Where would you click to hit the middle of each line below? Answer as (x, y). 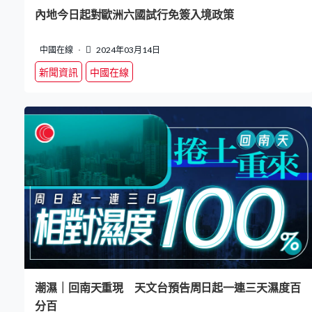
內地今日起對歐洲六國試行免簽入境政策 (135, 15)
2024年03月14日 (127, 50)
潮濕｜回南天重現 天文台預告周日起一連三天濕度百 (168, 288)
